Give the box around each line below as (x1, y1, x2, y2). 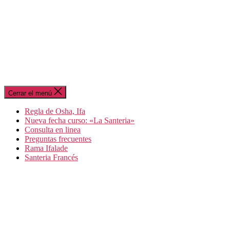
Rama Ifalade (25, 144, 68, 152)
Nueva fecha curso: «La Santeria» (25, 116, 135, 125)
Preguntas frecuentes (25, 135, 91, 143)
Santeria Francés (25, 153, 78, 162)
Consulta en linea (25, 125, 81, 134)
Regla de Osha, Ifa (25, 107, 85, 116)
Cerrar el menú (8, 89, 52, 97)
